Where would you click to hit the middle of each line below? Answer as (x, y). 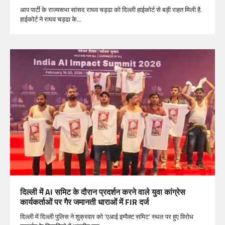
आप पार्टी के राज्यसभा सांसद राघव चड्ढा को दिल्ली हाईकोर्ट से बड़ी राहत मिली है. (111, 9)
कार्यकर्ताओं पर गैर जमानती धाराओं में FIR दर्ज (84, 202)
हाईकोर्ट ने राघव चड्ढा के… (51, 19)
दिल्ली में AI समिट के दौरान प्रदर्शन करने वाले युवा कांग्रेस (103, 192)
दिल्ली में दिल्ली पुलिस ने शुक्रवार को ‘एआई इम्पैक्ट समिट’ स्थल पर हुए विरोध (107, 216)
